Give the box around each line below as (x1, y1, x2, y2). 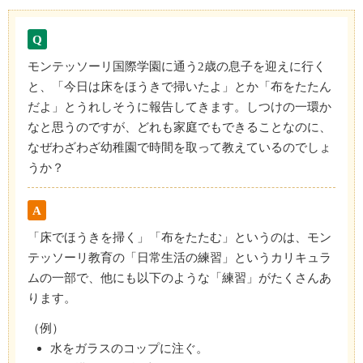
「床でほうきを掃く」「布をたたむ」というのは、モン (28, 230, 331, 244)
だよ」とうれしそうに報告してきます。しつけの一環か (28, 100, 331, 113)
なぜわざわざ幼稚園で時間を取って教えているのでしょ (28, 140, 331, 154)
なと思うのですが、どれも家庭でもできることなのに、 (28, 120, 331, 134)
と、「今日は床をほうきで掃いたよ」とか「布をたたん (28, 79, 331, 93)
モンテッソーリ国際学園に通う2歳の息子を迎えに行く (28, 59, 326, 73)
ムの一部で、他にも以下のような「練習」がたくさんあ (28, 271, 331, 284)
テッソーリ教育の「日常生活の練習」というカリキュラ (28, 250, 331, 264)
